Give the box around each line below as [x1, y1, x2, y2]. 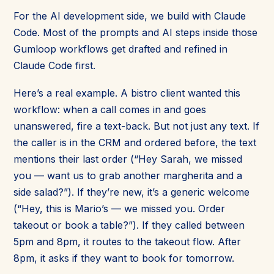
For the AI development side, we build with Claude [13, 9, 246, 22]
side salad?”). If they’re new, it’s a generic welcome [13, 185, 250, 198]
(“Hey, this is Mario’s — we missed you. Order [13, 202, 225, 215]
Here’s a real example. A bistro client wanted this [13, 86, 240, 99]
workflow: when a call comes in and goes [13, 103, 206, 116]
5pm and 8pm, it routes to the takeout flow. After [13, 235, 241, 248]
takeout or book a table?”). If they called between [13, 218, 245, 231]
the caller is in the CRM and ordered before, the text [13, 136, 256, 149]
